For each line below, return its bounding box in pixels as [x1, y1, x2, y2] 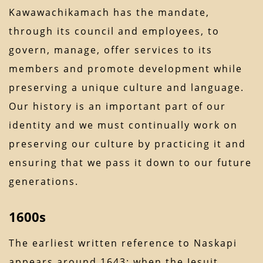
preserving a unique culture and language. [9, 81, 244, 95]
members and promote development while [9, 62, 242, 76]
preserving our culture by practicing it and [9, 137, 246, 151]
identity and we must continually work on [9, 119, 238, 132]
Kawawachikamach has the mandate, [9, 6, 210, 19]
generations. [9, 175, 79, 188]
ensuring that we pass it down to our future [9, 156, 252, 170]
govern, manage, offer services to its [9, 43, 213, 57]
